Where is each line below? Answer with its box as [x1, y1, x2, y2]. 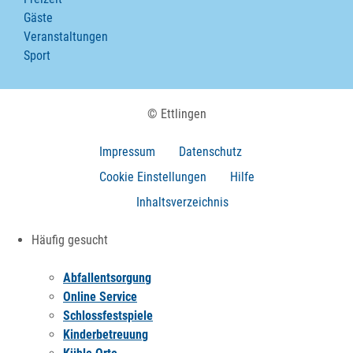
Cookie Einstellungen [98, 169, 206, 184]
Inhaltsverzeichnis [136, 195, 229, 210]
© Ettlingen [147, 106, 206, 121]
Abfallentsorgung [63, 270, 151, 285]
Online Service [63, 289, 137, 304]
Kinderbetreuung [63, 327, 148, 342]
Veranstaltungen [24, 29, 108, 44]
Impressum [99, 144, 155, 159]
